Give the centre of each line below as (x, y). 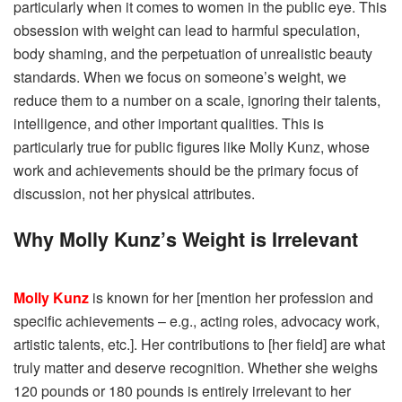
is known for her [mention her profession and (233, 297)
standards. (47, 77)
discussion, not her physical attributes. (138, 194)
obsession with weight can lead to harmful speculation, (187, 31)
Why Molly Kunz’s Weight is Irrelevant (186, 239)
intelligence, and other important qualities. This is (169, 124)
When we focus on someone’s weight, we (213, 77)
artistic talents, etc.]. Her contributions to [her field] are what (199, 344)
